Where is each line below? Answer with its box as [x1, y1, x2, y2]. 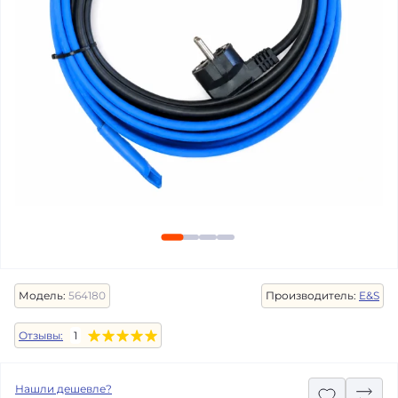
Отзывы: [19, 328, 63, 342]
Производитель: [266, 289, 356, 302]
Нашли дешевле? [15, 382, 112, 395]
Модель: [19, 289, 66, 302]
